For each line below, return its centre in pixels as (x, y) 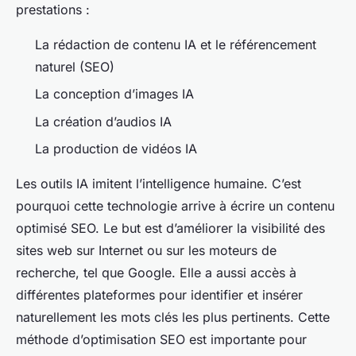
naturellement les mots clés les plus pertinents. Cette (173, 317)
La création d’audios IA (103, 121)
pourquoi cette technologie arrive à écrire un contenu (175, 206)
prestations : (53, 10)
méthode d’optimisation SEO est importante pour (161, 340)
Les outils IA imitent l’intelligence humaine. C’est (159, 184)
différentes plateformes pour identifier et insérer (159, 295)
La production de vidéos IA (116, 149)
